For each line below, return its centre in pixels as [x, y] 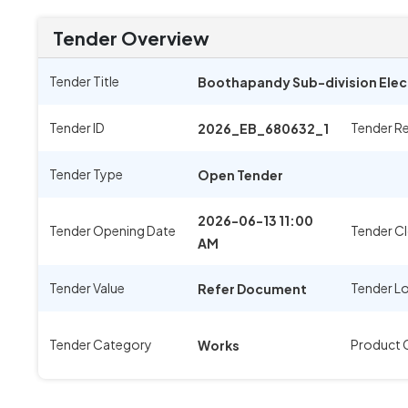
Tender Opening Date [112, 230]
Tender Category [101, 344]
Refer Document [252, 289]
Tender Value [87, 288]
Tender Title [84, 81]
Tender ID [77, 127]
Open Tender [240, 175]
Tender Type [86, 174]
